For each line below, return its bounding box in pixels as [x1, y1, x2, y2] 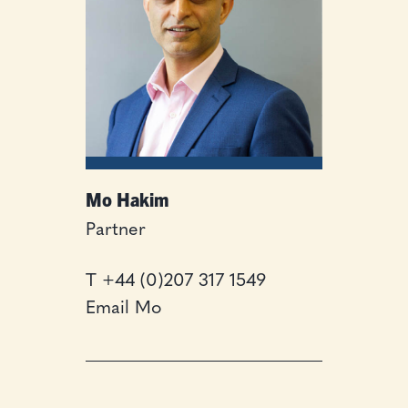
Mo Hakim [85, 188, 168, 211]
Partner [85, 221, 146, 240]
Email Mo [85, 300, 161, 319]
